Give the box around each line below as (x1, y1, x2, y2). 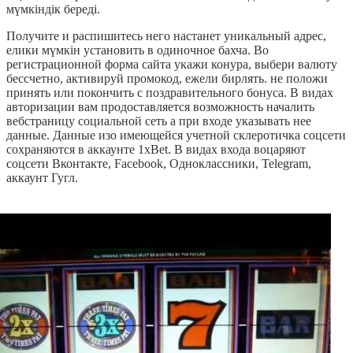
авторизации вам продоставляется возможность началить (6, 100, 314, 114)
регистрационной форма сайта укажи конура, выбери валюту (6, 58, 337, 72)
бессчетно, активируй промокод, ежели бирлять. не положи (6, 72, 328, 86)
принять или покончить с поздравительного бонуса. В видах (6, 86, 333, 100)
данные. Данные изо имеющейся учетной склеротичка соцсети (6, 128, 346, 143)
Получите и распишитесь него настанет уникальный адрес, (6, 29, 326, 43)
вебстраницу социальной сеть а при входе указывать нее (6, 114, 311, 128)
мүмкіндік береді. (6, 2, 100, 17)
